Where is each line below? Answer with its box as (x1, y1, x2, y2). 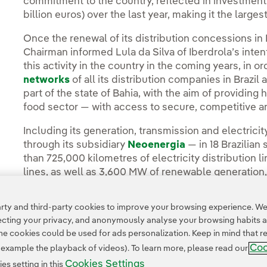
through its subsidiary (23, 140, 128, 151)
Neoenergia (128, 140, 188, 151)
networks (23, 75, 73, 86)
